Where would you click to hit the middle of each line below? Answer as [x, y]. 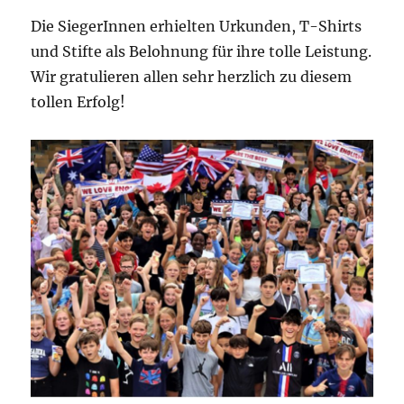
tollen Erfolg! [78, 101]
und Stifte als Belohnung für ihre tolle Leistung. [202, 51]
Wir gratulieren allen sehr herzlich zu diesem [192, 76]
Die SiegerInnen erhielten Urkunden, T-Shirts [197, 26]
